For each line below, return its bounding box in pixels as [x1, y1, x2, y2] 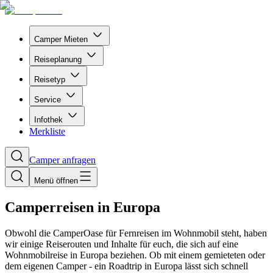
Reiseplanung [34, 55, 82, 64]
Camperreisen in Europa [5, 199, 160, 215]
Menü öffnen [34, 176, 78, 185]
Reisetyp [34, 75, 65, 84]
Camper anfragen [29, 155, 96, 165]
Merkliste [29, 126, 65, 136]
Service [34, 95, 61, 104]
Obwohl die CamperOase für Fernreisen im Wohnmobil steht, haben [5, 227, 267, 238]
